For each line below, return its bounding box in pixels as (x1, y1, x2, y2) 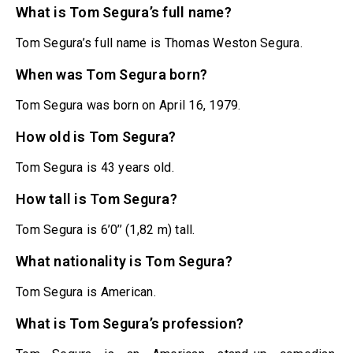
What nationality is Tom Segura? (16, 253, 232, 270)
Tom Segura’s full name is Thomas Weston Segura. (16, 35, 303, 51)
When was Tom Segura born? (16, 66, 208, 84)
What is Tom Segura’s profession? (16, 315, 243, 333)
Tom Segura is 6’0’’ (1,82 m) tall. (16, 222, 195, 238)
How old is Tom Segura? (16, 128, 176, 146)
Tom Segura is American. (16, 284, 156, 300)
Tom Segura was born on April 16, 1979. (16, 98, 241, 113)
